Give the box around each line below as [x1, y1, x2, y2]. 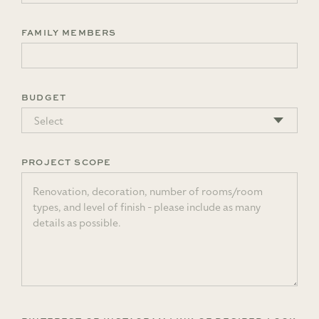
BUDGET [21, 90, 67, 103]
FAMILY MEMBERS [21, 26, 117, 38]
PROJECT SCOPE [21, 155, 112, 168]
